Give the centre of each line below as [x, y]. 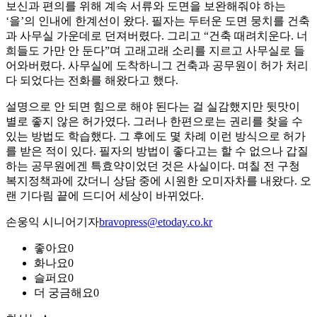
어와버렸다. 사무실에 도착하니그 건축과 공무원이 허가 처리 [157, 66]
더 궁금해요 [64, 293]
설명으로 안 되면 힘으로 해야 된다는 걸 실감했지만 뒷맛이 [153, 107]
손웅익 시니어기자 [52, 222]
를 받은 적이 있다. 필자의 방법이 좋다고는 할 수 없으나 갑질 [157, 151]
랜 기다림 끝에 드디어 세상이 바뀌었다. [105, 196]
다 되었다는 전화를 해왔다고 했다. [92, 81]
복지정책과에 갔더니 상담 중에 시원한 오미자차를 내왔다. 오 [158, 181]
